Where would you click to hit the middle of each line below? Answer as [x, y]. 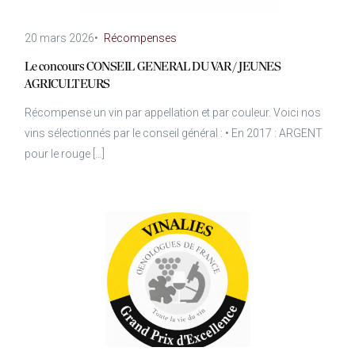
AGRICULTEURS [68, 84]
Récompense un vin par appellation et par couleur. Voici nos [173, 112]
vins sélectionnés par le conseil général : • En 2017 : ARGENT [174, 133]
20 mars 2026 [60, 38]
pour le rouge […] [65, 153]
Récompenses [141, 38]
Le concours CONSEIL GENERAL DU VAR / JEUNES [153, 67]
